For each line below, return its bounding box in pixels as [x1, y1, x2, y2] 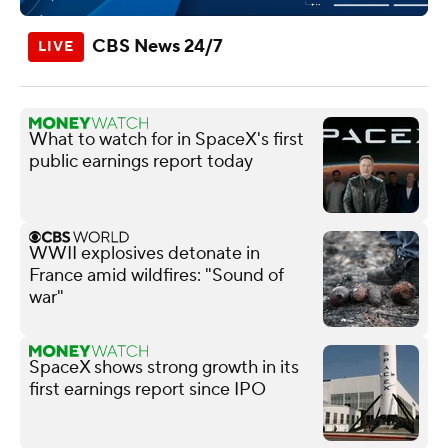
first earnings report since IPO [29, 377, 266, 401]
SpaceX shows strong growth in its [29, 355, 299, 379]
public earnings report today [29, 149, 253, 173]
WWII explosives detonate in [29, 241, 260, 265]
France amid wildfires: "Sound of [29, 263, 284, 287]
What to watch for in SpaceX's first [29, 127, 304, 151]
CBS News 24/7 [92, 34, 223, 58]
